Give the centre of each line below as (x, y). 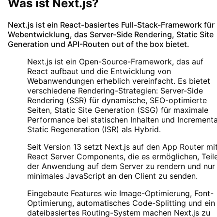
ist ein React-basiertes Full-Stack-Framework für (125, 24)
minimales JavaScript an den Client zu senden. (112, 176)
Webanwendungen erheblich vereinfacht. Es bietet (119, 81)
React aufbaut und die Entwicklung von (99, 71)
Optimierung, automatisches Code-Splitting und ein (121, 203)
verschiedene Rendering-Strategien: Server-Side (115, 90)
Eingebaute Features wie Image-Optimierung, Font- (120, 193)
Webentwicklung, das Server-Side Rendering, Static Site (111, 34)
